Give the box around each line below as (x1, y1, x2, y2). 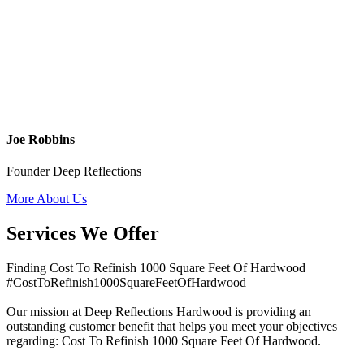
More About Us (6, 192, 87, 206)
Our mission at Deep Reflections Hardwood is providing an (6, 304, 311, 318)
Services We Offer (6, 222, 159, 244)
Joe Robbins (6, 132, 75, 146)
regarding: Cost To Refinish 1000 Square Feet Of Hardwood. (6, 333, 321, 348)
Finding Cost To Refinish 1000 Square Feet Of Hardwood (6, 260, 305, 275)
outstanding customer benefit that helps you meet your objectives (6, 318, 337, 333)
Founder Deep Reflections (6, 164, 141, 179)
